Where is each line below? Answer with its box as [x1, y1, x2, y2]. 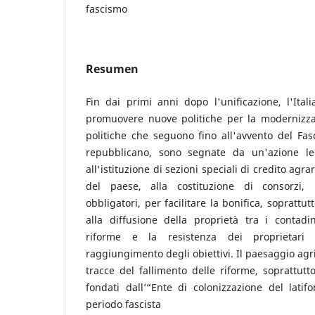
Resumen [86, 60, 139, 77]
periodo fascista [86, 297, 161, 311]
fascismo [86, 1, 127, 15]
